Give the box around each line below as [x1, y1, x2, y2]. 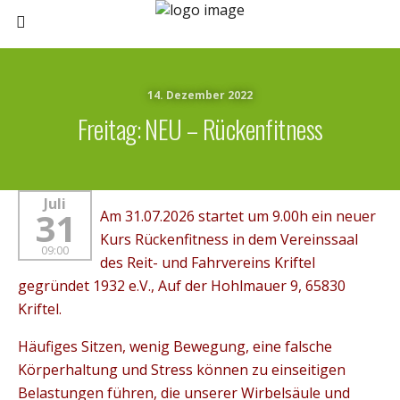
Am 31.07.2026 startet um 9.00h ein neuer [99, 206, 376, 226]
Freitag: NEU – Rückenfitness [77, 110, 323, 147]
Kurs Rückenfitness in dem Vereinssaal [99, 229, 358, 249]
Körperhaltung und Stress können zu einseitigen [18, 360, 346, 379]
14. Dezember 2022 [147, 87, 253, 103]
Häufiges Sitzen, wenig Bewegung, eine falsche [18, 337, 332, 356]
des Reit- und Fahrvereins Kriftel [99, 253, 315, 272]
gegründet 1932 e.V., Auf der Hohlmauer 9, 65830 [18, 276, 346, 296]
